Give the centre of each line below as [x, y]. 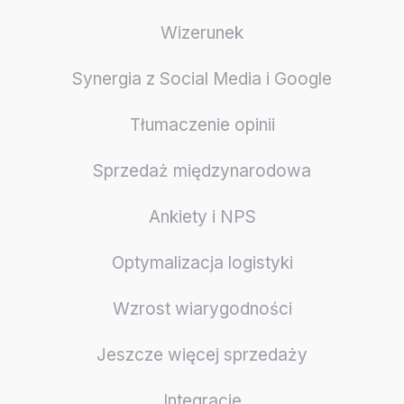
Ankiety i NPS [202, 216]
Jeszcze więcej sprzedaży [202, 354]
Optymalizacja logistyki [202, 262]
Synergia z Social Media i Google [202, 78]
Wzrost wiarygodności [202, 308]
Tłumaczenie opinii [202, 124]
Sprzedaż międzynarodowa [202, 170]
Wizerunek [202, 32]
